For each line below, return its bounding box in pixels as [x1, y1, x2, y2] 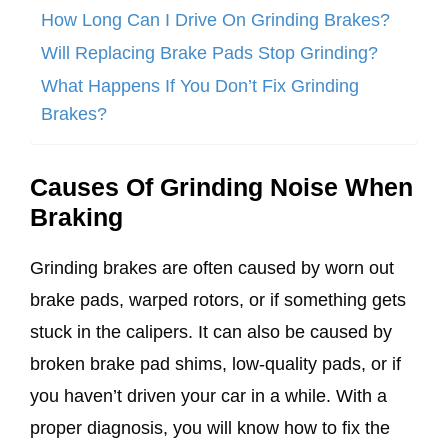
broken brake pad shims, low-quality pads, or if [30, 353, 401, 374]
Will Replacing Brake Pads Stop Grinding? [41, 42, 378, 63]
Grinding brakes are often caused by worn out [30, 257, 394, 278]
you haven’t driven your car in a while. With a [30, 385, 387, 406]
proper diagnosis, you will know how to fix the [30, 417, 390, 438]
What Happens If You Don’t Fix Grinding [41, 75, 359, 96]
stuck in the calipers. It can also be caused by [30, 321, 392, 342]
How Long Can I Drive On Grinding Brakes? [41, 9, 390, 30]
